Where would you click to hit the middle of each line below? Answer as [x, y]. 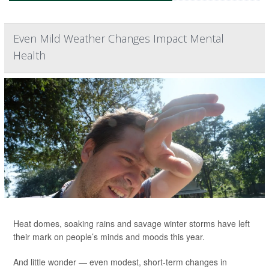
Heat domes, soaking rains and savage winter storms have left [131, 223]
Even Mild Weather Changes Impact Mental [119, 38]
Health [29, 55]
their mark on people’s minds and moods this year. [109, 236]
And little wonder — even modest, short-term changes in [120, 261]
